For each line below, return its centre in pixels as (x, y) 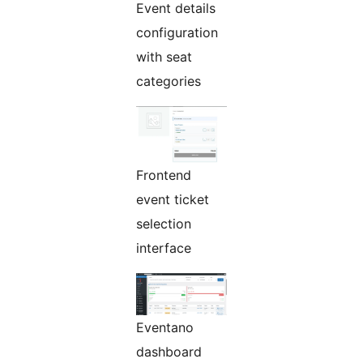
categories (169, 81)
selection (164, 223)
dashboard (169, 351)
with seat (164, 56)
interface (164, 248)
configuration (177, 32)
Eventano (165, 327)
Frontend (164, 175)
